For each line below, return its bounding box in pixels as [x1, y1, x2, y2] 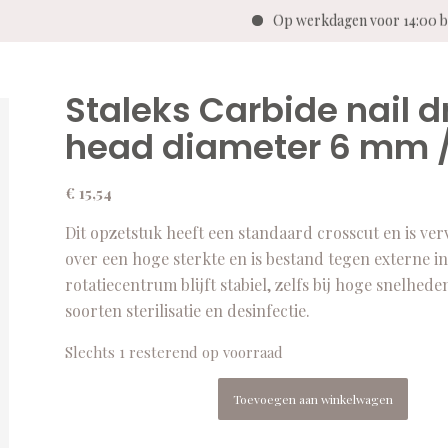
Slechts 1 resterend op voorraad [64, 342, 283, 363]
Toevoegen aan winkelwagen [233, 390, 394, 407]
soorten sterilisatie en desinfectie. [64, 299, 310, 321]
